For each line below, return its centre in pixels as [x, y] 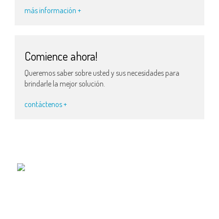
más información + [53, 10]
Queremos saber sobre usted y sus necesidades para [102, 73]
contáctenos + [46, 104]
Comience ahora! [61, 56]
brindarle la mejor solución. [65, 84]
